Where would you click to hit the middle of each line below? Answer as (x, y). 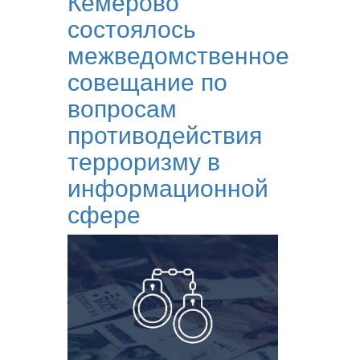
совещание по (147, 80)
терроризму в (143, 160)
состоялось (131, 27)
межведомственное (178, 54)
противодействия (164, 133)
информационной (168, 186)
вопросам (122, 107)
